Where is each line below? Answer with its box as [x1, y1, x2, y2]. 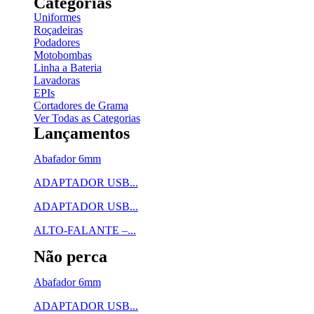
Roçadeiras [34, 24, 83, 36]
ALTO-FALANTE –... [34, 224, 136, 236]
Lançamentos [34, 124, 130, 142]
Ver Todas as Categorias [34, 112, 140, 124]
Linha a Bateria [34, 62, 102, 74]
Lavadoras [34, 74, 80, 86]
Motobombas [34, 49, 92, 61]
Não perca [34, 247, 107, 266]
